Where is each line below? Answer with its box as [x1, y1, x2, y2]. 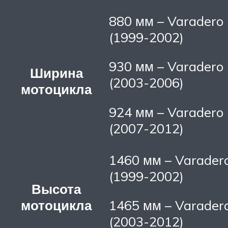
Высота [32, 180, 81, 197]
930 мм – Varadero [109, 58, 223, 75]
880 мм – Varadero [109, 12, 223, 29]
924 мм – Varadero [109, 103, 223, 120]
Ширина [30, 64, 83, 81]
